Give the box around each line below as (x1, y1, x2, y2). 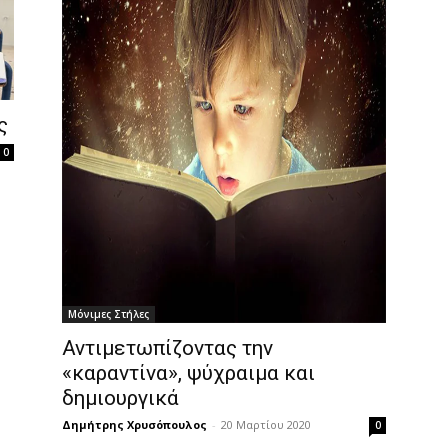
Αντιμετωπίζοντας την (62, 335, 273, 360)
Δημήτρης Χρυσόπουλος (62, 416, 207, 432)
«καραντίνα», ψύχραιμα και (62, 360, 315, 385)
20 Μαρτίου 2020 (221, 416, 311, 432)
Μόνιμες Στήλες (68, 306, 149, 321)
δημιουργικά (62, 385, 184, 410)
